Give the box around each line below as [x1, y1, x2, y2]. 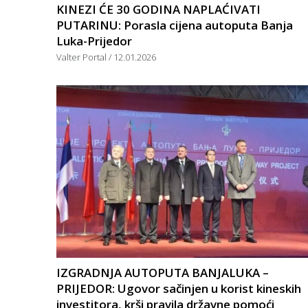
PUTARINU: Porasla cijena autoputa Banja [56, 16, 293, 33]
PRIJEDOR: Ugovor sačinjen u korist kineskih [56, 280, 301, 296]
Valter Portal [56, 50, 109, 63]
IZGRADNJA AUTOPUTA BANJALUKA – [56, 264, 269, 280]
